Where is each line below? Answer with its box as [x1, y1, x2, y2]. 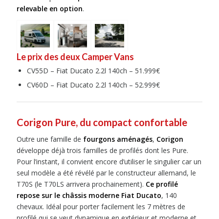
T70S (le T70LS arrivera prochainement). [16, 179, 146, 189]
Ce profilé [145, 179, 178, 189]
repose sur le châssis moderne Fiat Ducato [16, 191, 161, 200]
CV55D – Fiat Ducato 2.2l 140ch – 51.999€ [26, 66, 160, 76]
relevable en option [16, 3, 83, 13]
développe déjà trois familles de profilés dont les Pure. [16, 146, 188, 155]
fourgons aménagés [83, 134, 153, 144]
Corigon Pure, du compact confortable [16, 116, 187, 129]
